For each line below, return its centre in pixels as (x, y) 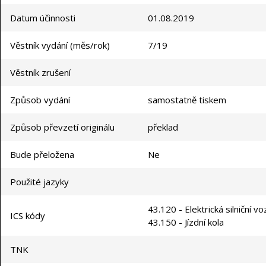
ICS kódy (28, 216)
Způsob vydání (40, 100)
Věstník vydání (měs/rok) (60, 45)
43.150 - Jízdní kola (186, 222)
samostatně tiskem (187, 100)
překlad (163, 127)
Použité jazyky (39, 182)
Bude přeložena (42, 155)
